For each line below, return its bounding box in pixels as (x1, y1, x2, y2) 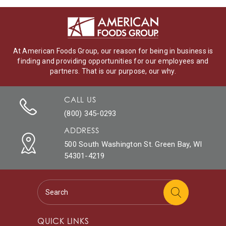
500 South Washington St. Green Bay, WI (64, 139, 202, 149)
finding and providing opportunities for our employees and (17, 56, 209, 65)
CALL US (64, 94, 96, 104)
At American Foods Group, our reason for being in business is (13, 46, 213, 55)
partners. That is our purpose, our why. (50, 67, 176, 75)
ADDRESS (64, 125, 99, 135)
